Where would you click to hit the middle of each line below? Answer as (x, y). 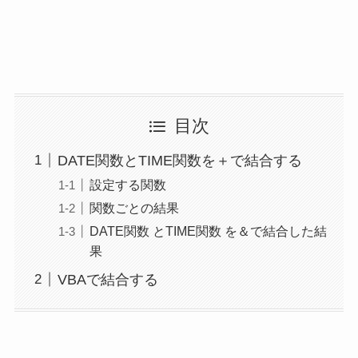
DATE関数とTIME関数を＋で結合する (179, 160)
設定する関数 (127, 184)
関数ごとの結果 (134, 207)
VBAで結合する (107, 279)
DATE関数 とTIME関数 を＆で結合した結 (208, 231)
